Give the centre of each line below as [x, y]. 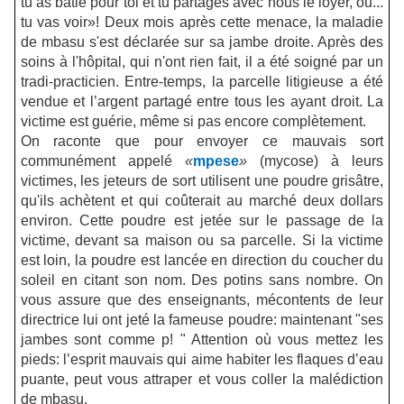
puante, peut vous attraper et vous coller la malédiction [202, 380]
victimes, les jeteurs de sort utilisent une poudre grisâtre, [202, 181]
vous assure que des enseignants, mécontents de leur [202, 300]
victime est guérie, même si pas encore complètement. [193, 122]
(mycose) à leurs [315, 161]
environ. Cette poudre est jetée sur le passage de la [202, 221]
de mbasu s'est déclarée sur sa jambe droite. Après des [202, 42]
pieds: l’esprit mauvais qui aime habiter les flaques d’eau [202, 360]
